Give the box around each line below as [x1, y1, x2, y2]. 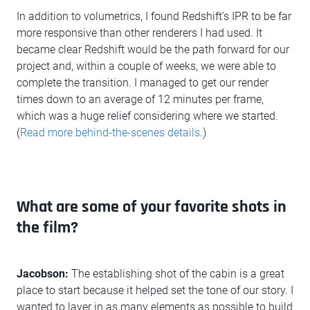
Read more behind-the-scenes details [20, 126, 200, 140]
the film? [17, 217, 78, 239]
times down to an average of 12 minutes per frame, [17, 93, 264, 107]
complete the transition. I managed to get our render [17, 76, 268, 90]
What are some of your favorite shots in [17, 197, 286, 218]
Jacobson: [17, 267, 69, 281]
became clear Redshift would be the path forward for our [17, 43, 289, 57]
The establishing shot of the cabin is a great [69, 267, 284, 281]
